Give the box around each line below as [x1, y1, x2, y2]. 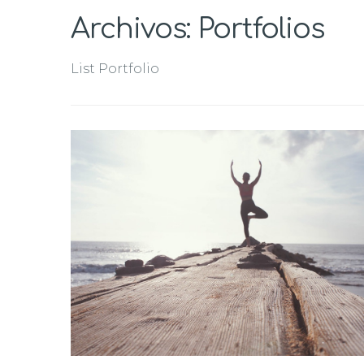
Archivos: [71, 14, 198, 45]
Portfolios [198, 14, 324, 45]
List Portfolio [71, 61, 159, 76]
